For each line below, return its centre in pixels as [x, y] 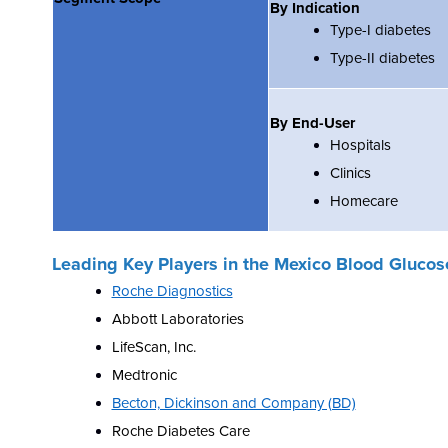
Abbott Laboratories [177, 318]
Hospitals [360, 144]
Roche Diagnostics [172, 290]
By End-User [312, 122]
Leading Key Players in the [163, 263]
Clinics [350, 172]
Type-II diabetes [382, 57]
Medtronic [144, 374]
